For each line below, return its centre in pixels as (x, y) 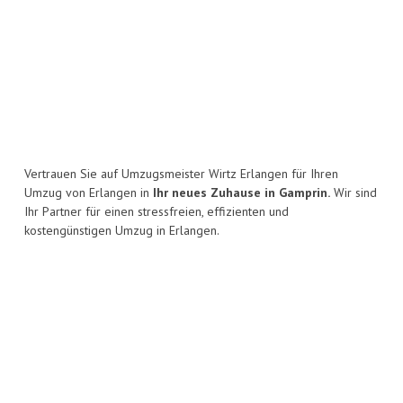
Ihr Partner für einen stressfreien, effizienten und (157, 212)
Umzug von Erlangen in (89, 193)
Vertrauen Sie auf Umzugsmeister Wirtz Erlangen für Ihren (181, 174)
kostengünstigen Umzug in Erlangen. (122, 231)
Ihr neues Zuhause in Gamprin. (242, 193)
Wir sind (354, 193)
